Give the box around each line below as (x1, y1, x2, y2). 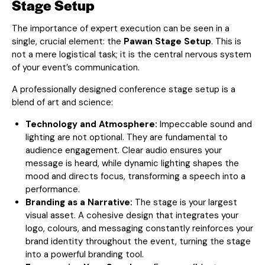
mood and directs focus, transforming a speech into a (25, 170, 245, 182)
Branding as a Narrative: (25, 196, 132, 208)
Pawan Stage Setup (124, 35, 211, 47)
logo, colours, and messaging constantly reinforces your (25, 222, 253, 234)
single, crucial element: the (12, 35, 124, 47)
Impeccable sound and (157, 118, 252, 130)
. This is (211, 35, 241, 47)
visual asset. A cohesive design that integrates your (25, 209, 238, 221)
